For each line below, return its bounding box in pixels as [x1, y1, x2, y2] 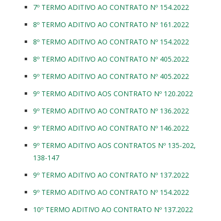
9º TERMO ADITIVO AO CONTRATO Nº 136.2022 [33, 106, 189, 115]
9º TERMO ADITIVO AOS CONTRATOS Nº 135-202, [33, 140, 196, 150]
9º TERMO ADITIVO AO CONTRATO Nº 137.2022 [33, 170, 189, 180]
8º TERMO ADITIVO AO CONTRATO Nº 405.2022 [33, 54, 189, 64]
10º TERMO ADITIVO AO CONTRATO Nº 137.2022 [33, 204, 193, 214]
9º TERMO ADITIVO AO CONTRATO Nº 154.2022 [33, 187, 189, 197]
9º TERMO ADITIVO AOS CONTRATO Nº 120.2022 [33, 88, 193, 98]
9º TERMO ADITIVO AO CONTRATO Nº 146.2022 [33, 123, 189, 133]
